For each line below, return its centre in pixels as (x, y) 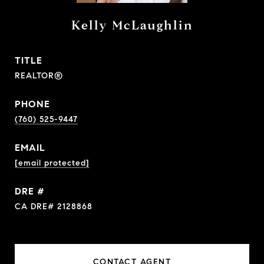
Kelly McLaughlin (132, 25)
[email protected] (52, 163)
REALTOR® (39, 76)
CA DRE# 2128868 (54, 207)
